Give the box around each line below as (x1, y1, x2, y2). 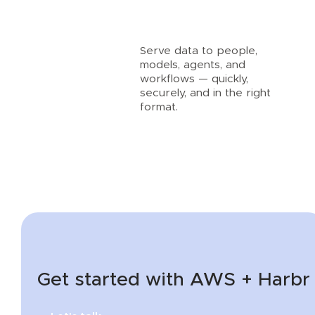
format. (139, 101, 178, 112)
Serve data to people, (139, 44, 257, 56)
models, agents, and (139, 58, 245, 70)
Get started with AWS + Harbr (37, 271, 310, 290)
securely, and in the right (139, 86, 271, 98)
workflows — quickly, (139, 72, 248, 84)
